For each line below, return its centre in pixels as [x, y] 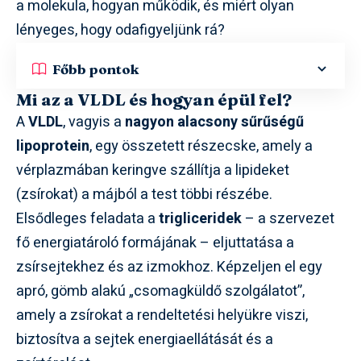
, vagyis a [94, 122]
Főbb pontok [95, 68]
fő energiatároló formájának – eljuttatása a [155, 243]
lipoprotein [53, 146]
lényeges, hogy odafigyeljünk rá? [120, 30]
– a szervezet [288, 219]
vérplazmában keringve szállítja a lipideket [153, 170]
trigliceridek [200, 219]
